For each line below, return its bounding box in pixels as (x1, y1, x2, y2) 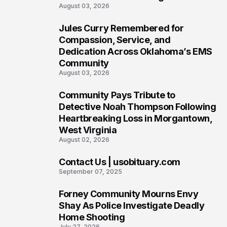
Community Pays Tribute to (59, 90, 175, 100)
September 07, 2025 (59, 168, 122, 175)
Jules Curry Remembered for (59, 23, 184, 33)
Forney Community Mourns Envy (59, 188, 199, 199)
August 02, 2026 (59, 136, 109, 143)
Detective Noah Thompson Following (59, 101, 216, 112)
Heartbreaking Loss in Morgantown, (59, 113, 213, 124)
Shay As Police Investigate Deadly (59, 200, 205, 211)
